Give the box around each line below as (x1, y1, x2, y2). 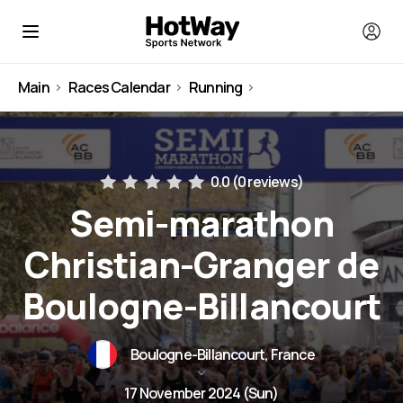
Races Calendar (68, 77, 170, 97)
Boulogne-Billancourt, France (130, 345, 315, 364)
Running (189, 77, 243, 97)
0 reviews (237, 172, 298, 192)
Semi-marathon (69, 199, 334, 247)
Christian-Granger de (23, 240, 379, 289)
